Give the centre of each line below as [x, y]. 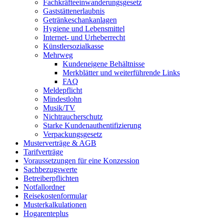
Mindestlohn [62, 99]
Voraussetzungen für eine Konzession [81, 160]
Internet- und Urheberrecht [84, 37]
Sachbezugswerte [50, 169]
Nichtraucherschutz [73, 116]
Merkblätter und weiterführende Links [121, 72]
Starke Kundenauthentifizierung [92, 125]
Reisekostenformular [55, 196]
